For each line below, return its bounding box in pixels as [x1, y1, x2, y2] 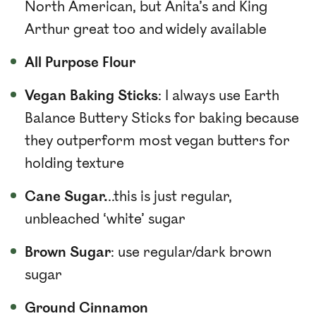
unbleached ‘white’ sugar [25, 211, 186, 228]
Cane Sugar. [25, 188, 108, 205]
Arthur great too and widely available [25, 21, 267, 38]
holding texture [25, 155, 124, 172]
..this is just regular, [108, 188, 232, 205]
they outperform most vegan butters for [25, 133, 290, 150]
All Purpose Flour [25, 54, 135, 71]
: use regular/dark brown [111, 244, 272, 261]
